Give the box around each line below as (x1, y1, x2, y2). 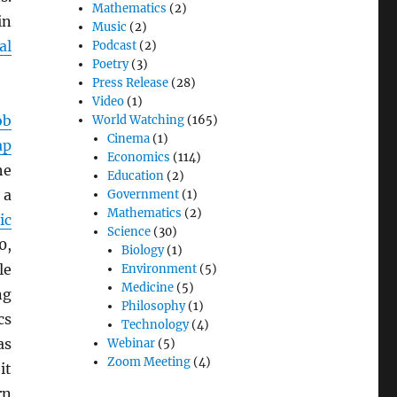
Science (106, 224, 151, 240)
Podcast (92, 38, 137, 54)
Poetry (92, 57, 129, 73)
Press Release (92, 75, 169, 91)
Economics (106, 150, 170, 166)
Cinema (106, 131, 150, 147)
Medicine (121, 280, 174, 296)
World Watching (92, 113, 185, 128)
